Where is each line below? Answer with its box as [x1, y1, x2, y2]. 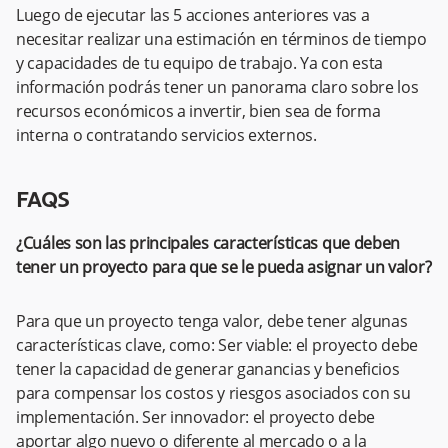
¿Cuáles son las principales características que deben [16, 232, 401, 255]
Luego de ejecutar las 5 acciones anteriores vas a [16, 4, 370, 27]
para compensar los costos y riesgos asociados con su [16, 382, 411, 405]
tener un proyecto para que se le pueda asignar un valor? [16, 256, 432, 279]
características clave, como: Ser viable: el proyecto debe [16, 334, 418, 357]
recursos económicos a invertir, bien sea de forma [16, 100, 381, 123]
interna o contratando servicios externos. [16, 124, 317, 147]
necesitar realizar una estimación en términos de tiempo [16, 28, 427, 51]
